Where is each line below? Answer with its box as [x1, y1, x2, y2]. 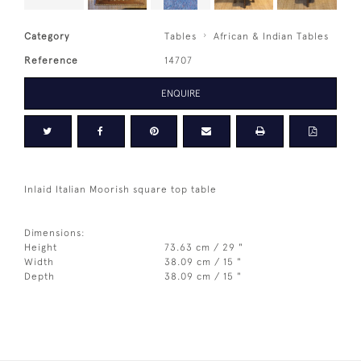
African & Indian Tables [214, 30, 330, 42]
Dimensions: [24, 226, 85, 239]
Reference [24, 54, 78, 66]
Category [24, 30, 69, 42]
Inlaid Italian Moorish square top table [24, 183, 217, 195]
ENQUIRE [160, 87, 201, 99]
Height [24, 241, 57, 253]
